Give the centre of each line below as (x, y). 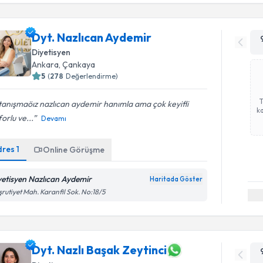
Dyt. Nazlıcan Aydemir (92, 37)
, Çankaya (77, 65)
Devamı (54, 118)
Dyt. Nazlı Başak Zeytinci (100, 250)
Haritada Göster (176, 179)
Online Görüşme (74, 150)
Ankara (45, 65)
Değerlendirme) (92, 76)
